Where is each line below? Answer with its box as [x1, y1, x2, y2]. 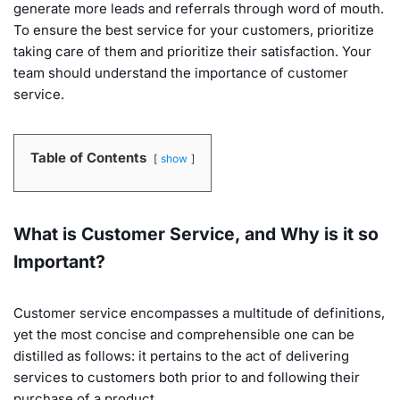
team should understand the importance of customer [13, 63, 348, 81]
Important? [13, 250, 105, 272]
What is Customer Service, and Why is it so [13, 222, 379, 245]
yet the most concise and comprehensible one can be [13, 325, 354, 343]
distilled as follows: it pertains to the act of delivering [13, 346, 349, 364]
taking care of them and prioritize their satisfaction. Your [13, 42, 371, 60]
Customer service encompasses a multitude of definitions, [13, 304, 385, 321]
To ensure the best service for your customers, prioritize [13, 21, 374, 38]
